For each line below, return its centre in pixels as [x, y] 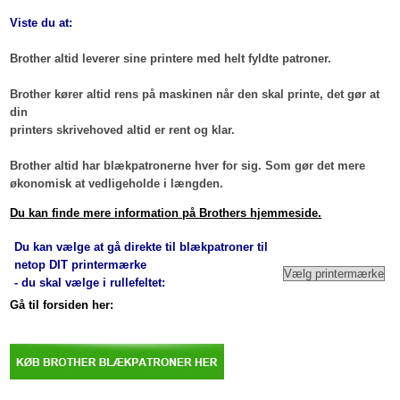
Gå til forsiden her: [62, 305]
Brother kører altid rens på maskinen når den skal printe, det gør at [195, 95]
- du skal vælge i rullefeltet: [90, 283]
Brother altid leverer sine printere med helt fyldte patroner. [171, 59]
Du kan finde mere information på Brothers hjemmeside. [166, 213]
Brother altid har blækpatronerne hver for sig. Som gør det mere [188, 166]
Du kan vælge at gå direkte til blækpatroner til [142, 247]
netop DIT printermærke [81, 265]
